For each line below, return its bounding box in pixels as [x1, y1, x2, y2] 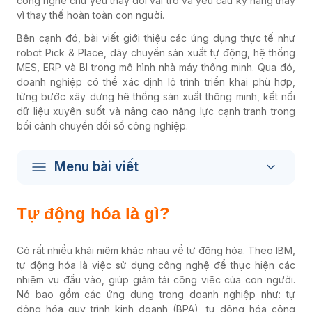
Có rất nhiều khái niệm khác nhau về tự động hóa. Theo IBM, [17, 244, 295, 256]
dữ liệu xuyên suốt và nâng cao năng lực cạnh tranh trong [17, 105, 295, 117]
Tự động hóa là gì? [17, 204, 170, 223]
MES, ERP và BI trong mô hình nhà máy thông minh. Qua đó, [17, 61, 295, 73]
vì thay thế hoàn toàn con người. [17, 9, 164, 21]
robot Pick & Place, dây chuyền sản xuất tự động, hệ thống [17, 47, 295, 58]
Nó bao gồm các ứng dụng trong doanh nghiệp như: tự [17, 288, 295, 300]
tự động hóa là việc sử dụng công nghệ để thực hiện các [17, 259, 295, 271]
